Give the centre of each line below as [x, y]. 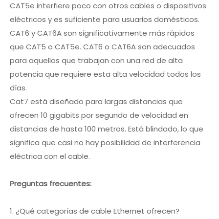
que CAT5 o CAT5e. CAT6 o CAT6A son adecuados [102, 47]
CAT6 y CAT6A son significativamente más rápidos [102, 33]
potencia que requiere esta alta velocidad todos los [105, 74]
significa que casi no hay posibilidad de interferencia [105, 142]
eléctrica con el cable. [50, 156]
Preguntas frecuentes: [51, 184]
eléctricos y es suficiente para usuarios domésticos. [105, 19]
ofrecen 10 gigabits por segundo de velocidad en [99, 115]
